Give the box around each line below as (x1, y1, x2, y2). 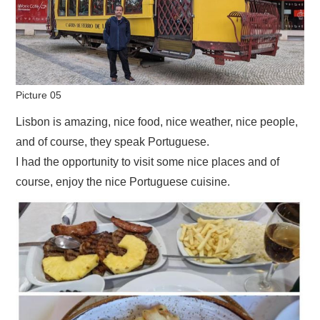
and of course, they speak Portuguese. (16, 135, 210, 148)
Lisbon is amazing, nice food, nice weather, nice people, (16, 115, 299, 128)
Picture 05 (16, 89, 62, 101)
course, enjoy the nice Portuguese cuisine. (16, 175, 231, 188)
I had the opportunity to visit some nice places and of (16, 155, 280, 168)
